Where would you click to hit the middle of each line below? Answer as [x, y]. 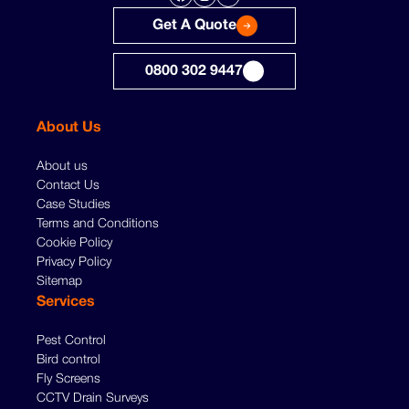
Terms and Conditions [98, 224]
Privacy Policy [74, 262]
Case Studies [73, 204]
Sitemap [59, 281]
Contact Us [68, 185]
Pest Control [71, 341]
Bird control [68, 360]
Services [66, 302]
